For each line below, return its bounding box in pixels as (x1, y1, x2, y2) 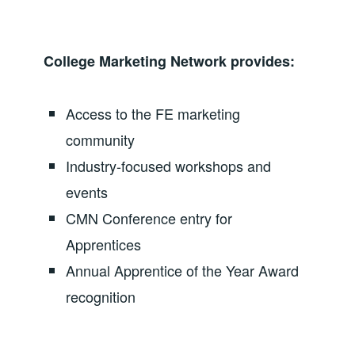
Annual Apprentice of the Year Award (66, 259, 300, 281)
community (66, 128, 136, 150)
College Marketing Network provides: (43, 51, 295, 72)
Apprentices (66, 233, 142, 254)
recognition (66, 285, 136, 307)
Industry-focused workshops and (66, 155, 272, 176)
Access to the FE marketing (66, 102, 241, 124)
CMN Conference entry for (66, 207, 233, 228)
